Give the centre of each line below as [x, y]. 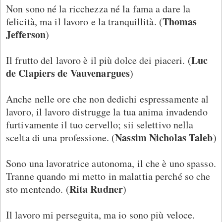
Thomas [180, 21]
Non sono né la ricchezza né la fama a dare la [98, 8]
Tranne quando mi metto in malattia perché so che [108, 176]
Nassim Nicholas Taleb [164, 137]
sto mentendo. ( [38, 189]
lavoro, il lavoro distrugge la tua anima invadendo [107, 111]
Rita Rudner [96, 189]
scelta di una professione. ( [61, 137]
